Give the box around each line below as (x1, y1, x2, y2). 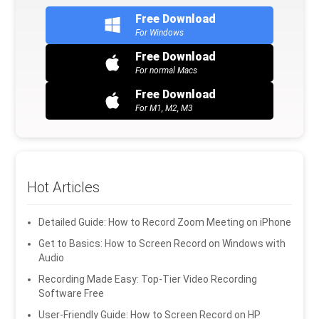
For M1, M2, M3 (135, 103, 193, 113)
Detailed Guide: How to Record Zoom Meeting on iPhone (38, 216, 292, 228)
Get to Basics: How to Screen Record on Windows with (38, 237, 286, 249)
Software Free (38, 287, 105, 299)
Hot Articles (27, 178, 100, 196)
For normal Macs (135, 65, 197, 75)
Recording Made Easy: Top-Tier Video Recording (38, 273, 258, 285)
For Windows (135, 27, 184, 38)
